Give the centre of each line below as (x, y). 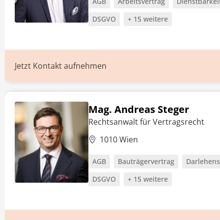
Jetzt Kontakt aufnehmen (61, 66)
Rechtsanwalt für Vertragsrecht (146, 122)
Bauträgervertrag (146, 161)
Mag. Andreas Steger (139, 109)
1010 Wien (119, 139)
